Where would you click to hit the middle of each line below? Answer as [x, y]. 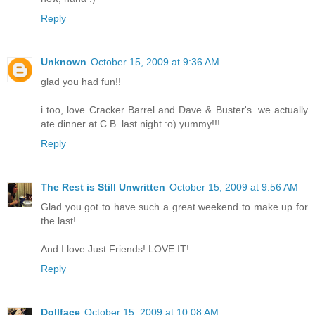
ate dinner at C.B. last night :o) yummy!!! [130, 123]
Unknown [64, 62]
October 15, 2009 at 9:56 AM [234, 187]
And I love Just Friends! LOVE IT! [115, 249]
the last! [58, 220]
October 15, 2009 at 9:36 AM [155, 62]
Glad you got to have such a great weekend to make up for [174, 206]
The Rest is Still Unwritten [103, 187]
